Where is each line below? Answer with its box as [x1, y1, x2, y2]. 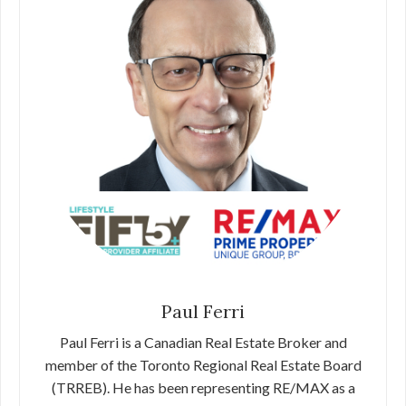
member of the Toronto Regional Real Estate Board [44, 356, 362, 373]
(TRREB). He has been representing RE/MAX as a [51, 379, 355, 396]
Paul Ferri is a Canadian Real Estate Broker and [59, 333, 347, 351]
